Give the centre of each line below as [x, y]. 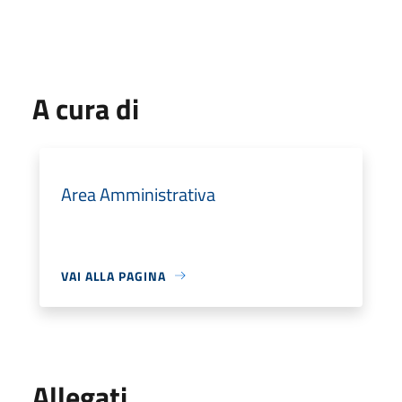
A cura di [86, 108]
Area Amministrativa [138, 194]
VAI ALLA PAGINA [114, 275]
